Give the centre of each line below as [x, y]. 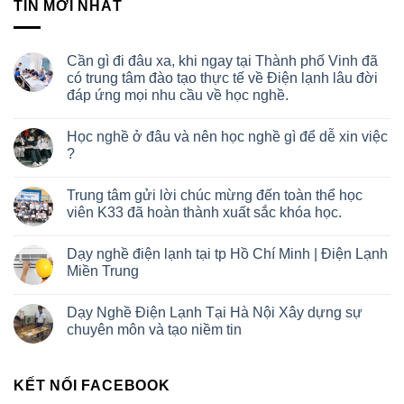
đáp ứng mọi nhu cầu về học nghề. [178, 96]
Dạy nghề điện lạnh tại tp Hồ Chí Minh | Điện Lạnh [227, 254]
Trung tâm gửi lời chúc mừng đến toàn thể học [215, 196]
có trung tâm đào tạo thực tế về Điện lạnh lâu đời [222, 78]
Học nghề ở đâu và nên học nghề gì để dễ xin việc [227, 137]
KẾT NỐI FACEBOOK [92, 386]
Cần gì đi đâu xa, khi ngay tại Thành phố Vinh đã [222, 61]
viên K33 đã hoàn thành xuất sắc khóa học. [204, 213]
